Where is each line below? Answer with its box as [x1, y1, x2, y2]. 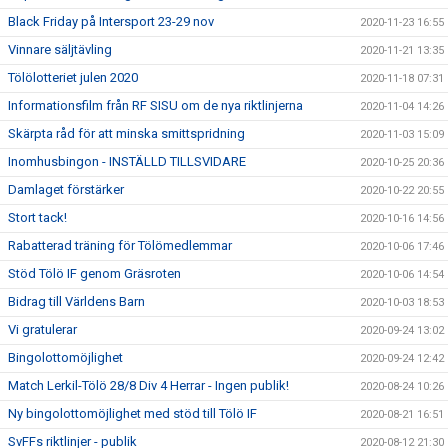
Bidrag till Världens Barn [8, 294, 145, 309]
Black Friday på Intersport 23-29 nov [8, 14, 214, 29]
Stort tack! [8, 210, 67, 225]
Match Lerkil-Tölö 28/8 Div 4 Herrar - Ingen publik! [8, 378, 289, 393]
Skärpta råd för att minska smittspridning [8, 126, 245, 141]
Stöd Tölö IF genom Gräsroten [8, 266, 181, 281]
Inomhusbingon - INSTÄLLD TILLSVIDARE [8, 154, 246, 169]
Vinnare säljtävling [8, 42, 112, 57]
